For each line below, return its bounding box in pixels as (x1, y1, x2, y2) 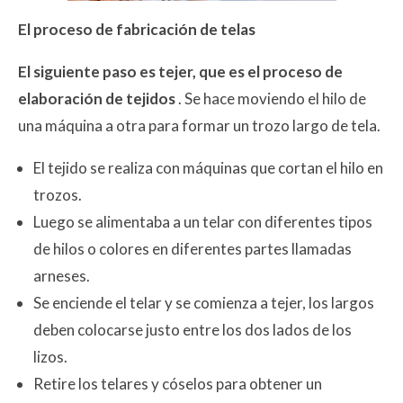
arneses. (33, 265, 90, 285)
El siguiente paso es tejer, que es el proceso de (18, 61, 343, 81)
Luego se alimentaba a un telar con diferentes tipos (33, 211, 372, 231)
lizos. (33, 346, 67, 366)
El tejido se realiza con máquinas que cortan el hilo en (33, 157, 383, 177)
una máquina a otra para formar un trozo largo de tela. (18, 115, 381, 135)
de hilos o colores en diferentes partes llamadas (33, 238, 352, 258)
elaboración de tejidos (18, 88, 175, 108)
